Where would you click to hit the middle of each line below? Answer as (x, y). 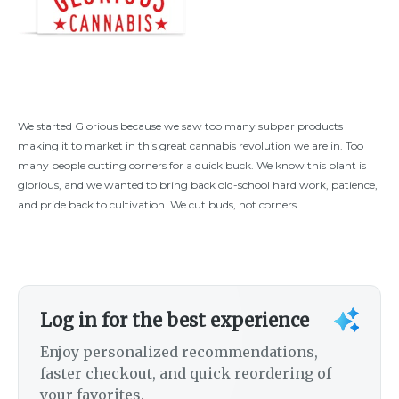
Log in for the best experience (175, 321)
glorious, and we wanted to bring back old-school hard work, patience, (198, 185)
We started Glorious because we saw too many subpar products (180, 126)
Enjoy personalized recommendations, (179, 352)
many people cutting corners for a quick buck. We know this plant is (192, 166)
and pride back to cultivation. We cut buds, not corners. (159, 205)
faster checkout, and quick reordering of (186, 374)
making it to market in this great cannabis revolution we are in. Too (191, 146)
